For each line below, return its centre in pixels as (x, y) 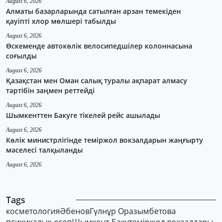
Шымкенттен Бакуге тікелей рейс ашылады (83, 115)
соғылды (21, 56)
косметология (33, 211)
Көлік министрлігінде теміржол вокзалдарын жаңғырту (105, 140)
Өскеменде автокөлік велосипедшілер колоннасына (99, 46)
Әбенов (75, 211)
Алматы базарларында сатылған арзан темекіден (93, 11)
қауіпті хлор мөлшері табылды (61, 21)
